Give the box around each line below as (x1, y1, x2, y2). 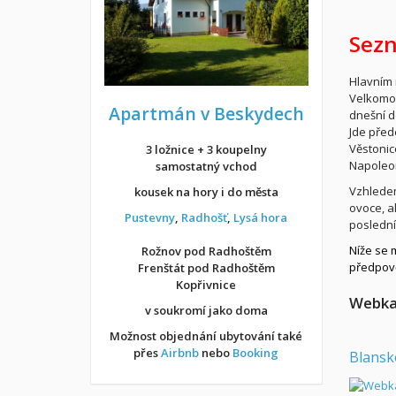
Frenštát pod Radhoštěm (137, 259, 275, 276)
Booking (232, 344, 279, 361)
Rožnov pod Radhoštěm (141, 242, 271, 259)
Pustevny (125, 209, 176, 225)
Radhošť (181, 209, 228, 225)
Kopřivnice (176, 276, 237, 293)
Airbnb (161, 344, 200, 361)
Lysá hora (233, 209, 288, 225)
